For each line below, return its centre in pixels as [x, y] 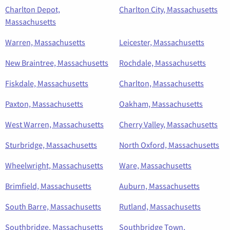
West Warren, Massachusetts [54, 124]
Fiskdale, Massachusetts [47, 83]
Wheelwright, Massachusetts [54, 165]
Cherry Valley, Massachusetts [168, 124]
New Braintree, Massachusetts [57, 62]
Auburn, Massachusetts [159, 186]
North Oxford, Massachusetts [169, 145]
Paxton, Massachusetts [44, 103]
